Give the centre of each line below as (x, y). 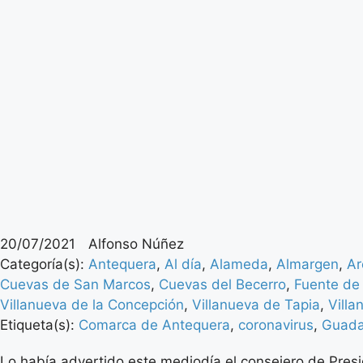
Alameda (239, 264)
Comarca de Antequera (154, 325)
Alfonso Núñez (136, 243)
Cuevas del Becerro (222, 284)
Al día (183, 264)
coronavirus (276, 325)
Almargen (307, 264)
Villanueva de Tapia (256, 304)
